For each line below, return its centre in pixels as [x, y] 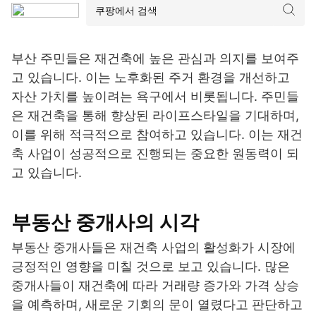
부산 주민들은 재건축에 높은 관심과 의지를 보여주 [155, 58]
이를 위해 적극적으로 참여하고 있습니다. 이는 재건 [157, 134]
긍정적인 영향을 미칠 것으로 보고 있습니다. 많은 [151, 266]
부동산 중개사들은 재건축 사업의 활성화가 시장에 [153, 247]
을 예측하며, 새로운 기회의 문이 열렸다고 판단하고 [157, 304]
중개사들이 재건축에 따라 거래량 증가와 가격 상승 [155, 285]
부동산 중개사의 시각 [105, 222]
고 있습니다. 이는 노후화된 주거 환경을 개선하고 [151, 77]
